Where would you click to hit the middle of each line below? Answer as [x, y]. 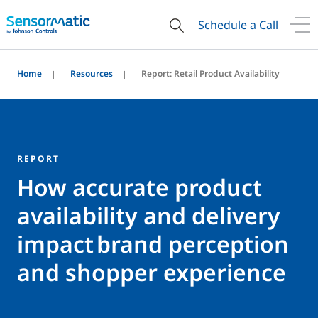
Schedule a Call [238, 24]
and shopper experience [152, 272]
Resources [92, 73]
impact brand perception [153, 244]
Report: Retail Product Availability [210, 73]
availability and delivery [149, 215]
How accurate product [139, 187]
